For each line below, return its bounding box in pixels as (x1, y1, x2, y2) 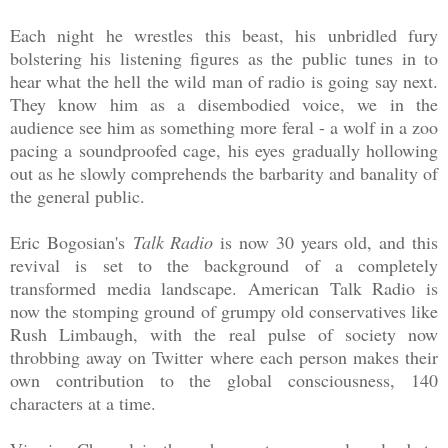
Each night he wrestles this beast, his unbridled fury (10, 22, 438, 47)
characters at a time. (10, 390, 162, 415)
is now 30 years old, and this (220, 229, 439, 254)
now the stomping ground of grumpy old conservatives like (10, 298, 438, 323)
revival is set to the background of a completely (10, 252, 438, 277)
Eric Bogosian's (10, 229, 133, 254)
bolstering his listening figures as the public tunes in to (10, 45, 438, 70)
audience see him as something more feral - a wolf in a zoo (10, 114, 438, 139)
